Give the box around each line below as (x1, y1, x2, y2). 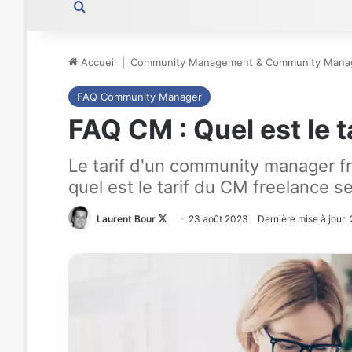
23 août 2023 (188, 213, 248, 225)
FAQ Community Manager (76, 90, 202, 103)
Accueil (77, 56, 116, 68)
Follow (167, 213, 196, 225)
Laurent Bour (96, 213, 156, 225)
